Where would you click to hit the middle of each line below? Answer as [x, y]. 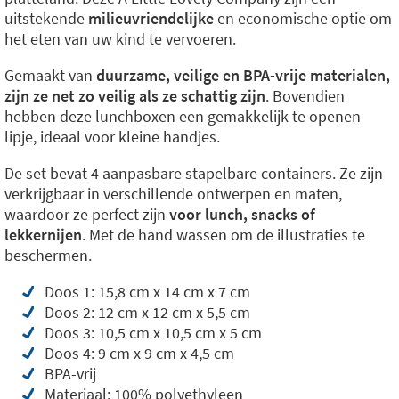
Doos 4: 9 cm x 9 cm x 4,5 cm [139, 353]
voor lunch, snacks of [240, 214]
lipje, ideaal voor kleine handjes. [112, 137]
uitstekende [46, 18]
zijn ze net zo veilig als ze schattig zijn [135, 96]
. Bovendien [305, 96]
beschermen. [48, 255]
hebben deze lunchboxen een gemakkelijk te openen [183, 116]
